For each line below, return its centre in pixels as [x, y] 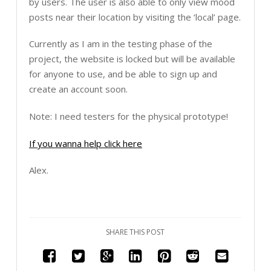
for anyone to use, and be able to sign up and [123, 74]
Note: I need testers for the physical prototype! [128, 116]
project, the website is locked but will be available [132, 59]
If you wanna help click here [85, 143]
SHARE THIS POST [135, 232]
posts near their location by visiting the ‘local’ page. [135, 17]
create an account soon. [78, 89]
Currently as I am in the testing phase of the [120, 44]
